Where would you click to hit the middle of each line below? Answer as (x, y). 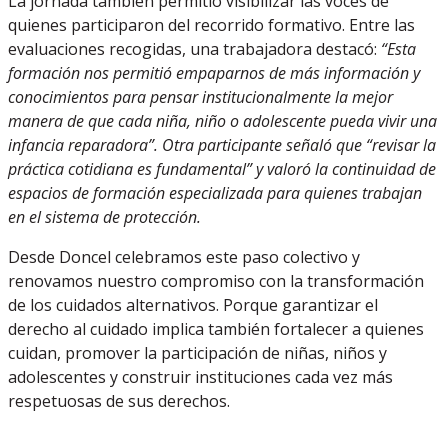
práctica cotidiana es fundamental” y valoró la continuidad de (222, 169)
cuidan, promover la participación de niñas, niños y (197, 353)
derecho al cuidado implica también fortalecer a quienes (216, 329)
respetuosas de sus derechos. (119, 401)
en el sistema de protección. (104, 217)
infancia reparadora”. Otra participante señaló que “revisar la (222, 145)
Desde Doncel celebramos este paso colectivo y (184, 257)
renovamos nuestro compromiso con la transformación (216, 281)
